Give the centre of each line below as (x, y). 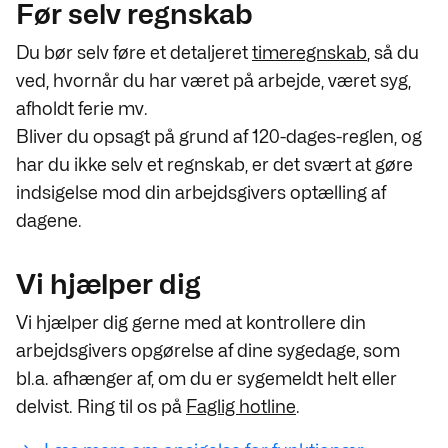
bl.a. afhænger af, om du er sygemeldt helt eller (206, 378)
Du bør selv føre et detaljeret (134, 52)
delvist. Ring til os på (101, 406)
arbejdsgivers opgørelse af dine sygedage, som (208, 350)
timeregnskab (309, 52)
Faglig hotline (241, 406)
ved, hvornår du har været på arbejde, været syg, (213, 80)
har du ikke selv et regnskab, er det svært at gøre (214, 164)
